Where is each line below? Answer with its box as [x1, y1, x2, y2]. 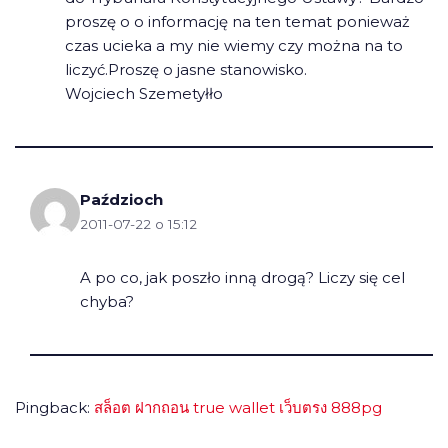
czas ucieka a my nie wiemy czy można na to [65, 35, 403, 55]
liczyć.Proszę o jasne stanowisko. [65, 59, 307, 79]
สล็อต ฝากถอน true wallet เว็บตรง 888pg [94, 397, 382, 417]
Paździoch [80, 189, 163, 209]
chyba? [80, 291, 134, 311]
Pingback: [15, 397, 94, 417]
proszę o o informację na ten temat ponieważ [65, 11, 410, 31]
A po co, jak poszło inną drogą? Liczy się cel [80, 267, 405, 287]
